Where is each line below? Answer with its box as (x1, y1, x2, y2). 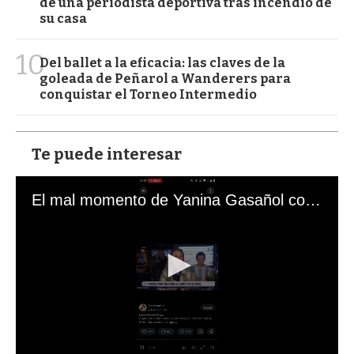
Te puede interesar (32, 144, 182, 164)
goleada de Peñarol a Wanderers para (40, 70, 291, 86)
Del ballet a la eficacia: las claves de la (40, 55, 285, 70)
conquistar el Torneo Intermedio (40, 86, 257, 102)
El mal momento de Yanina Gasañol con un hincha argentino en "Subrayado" (305, 190, 321, 209)
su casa (40, 10, 87, 26)
